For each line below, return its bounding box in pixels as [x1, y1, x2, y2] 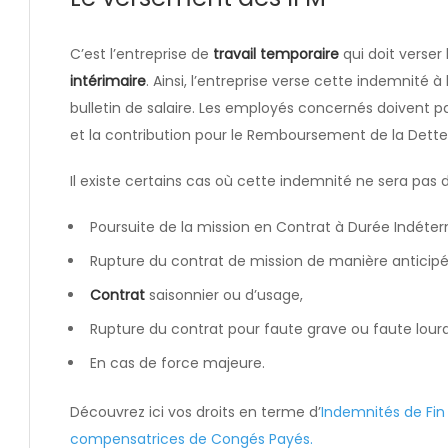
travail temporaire [213, 43, 339, 64]
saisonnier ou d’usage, [145, 284, 303, 305]
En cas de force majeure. [90, 352, 265, 373]
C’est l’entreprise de [70, 43, 213, 64]
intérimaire [70, 70, 146, 91]
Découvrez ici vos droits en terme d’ [70, 401, 321, 422]
